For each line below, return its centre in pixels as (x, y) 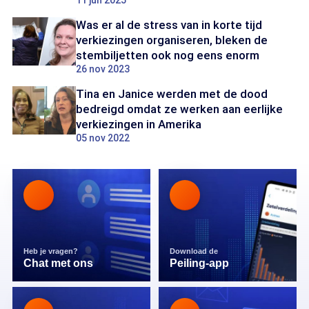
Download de (195, 251)
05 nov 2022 (103, 138)
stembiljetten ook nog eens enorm (168, 55)
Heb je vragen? (52, 251)
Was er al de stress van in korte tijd (169, 25)
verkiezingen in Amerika (139, 124)
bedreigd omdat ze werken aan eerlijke (179, 109)
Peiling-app (199, 263)
